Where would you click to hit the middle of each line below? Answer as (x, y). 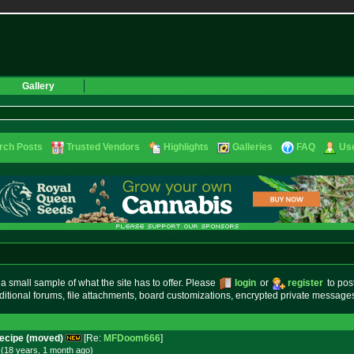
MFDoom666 (132, 338)
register (305, 283)
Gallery (38, 86)
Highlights (186, 147)
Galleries (252, 147)
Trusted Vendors (103, 147)
